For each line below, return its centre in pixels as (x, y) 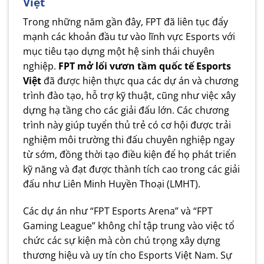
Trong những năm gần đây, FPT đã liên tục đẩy (126, 22)
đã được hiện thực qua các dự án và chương (140, 81)
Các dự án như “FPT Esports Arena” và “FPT (118, 211)
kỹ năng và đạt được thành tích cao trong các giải (131, 169)
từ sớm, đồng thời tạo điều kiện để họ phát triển (130, 155)
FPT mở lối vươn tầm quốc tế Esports (145, 66)
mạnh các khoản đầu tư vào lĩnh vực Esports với (129, 37)
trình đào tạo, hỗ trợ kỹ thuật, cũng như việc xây (129, 96)
